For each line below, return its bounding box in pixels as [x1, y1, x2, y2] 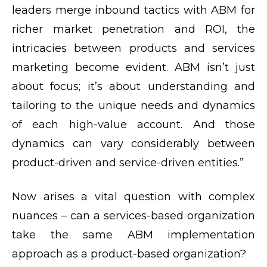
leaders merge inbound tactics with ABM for [12, 4, 255, 17]
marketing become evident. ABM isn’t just [12, 61, 255, 74]
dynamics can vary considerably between [12, 137, 255, 151]
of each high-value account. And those [12, 118, 255, 132]
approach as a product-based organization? [12, 247, 246, 261]
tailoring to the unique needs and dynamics [12, 99, 255, 113]
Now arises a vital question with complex [12, 190, 255, 204]
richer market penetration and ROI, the [12, 23, 255, 36]
